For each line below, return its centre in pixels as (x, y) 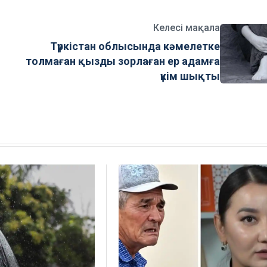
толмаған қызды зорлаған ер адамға (123, 61)
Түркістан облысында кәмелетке (135, 46)
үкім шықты (190, 76)
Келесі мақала (187, 28)
